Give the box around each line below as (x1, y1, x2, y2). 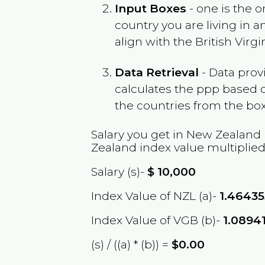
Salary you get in (91, 127, 187, 141)
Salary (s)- (91, 164, 148, 179)
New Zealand (186, 127, 261, 141)
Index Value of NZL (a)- (91, 188, 220, 203)
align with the (115, 34, 196, 49)
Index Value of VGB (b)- (91, 213, 224, 228)
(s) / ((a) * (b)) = (91, 237, 172, 252)
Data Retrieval (115, 64, 199, 79)
